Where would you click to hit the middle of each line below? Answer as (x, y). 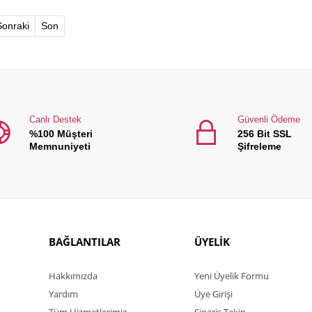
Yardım (63, 294)
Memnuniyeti (60, 146)
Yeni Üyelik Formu (232, 275)
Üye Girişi (213, 294)
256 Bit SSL (265, 133)
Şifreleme (259, 146)
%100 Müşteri (61, 133)
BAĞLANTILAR (85, 241)
